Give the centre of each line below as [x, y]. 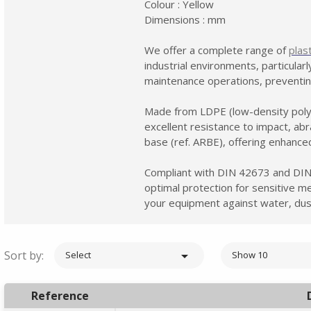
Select [78, 254]
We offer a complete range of [217, 50]
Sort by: [24, 255]
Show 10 [250, 254]
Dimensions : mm [185, 19]
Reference [60, 295]
